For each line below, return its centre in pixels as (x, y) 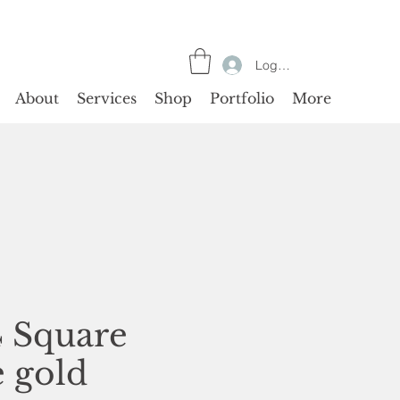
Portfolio (242, 98)
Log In (273, 65)
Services (107, 98)
